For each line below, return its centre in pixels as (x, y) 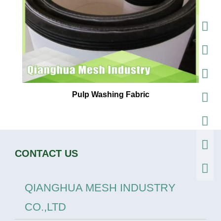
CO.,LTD (45, 207)
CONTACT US (46, 154)
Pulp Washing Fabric (110, 95)
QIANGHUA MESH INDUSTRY (100, 187)
